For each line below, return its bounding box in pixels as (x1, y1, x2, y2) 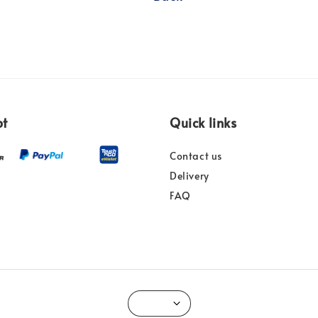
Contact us (170, 148, 222, 163)
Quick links (170, 113, 237, 131)
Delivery (170, 168, 209, 182)
